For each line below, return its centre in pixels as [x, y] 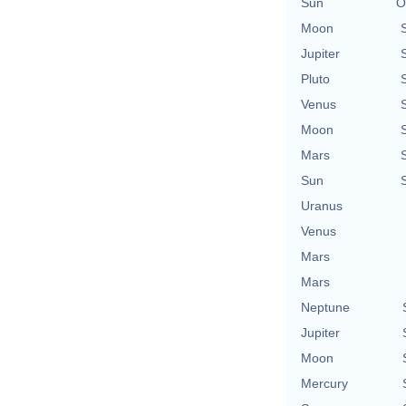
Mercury [324, 383]
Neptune [325, 307]
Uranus [322, 205]
